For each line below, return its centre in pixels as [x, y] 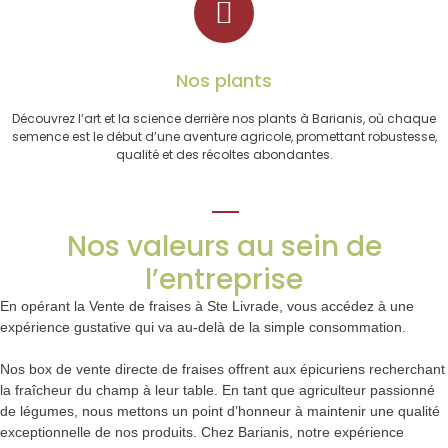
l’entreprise [224, 279]
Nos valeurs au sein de [224, 246]
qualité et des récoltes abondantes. [224, 155]
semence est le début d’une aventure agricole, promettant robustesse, [224, 137]
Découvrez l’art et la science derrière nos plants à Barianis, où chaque [224, 119]
